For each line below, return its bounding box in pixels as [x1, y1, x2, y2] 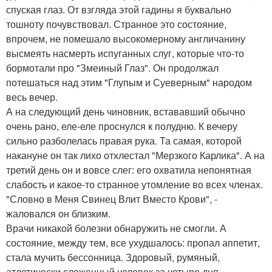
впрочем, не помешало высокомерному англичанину [6, 32, 245, 46]
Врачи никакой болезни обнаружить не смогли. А [6, 221, 226, 235]
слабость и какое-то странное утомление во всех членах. [6, 177, 263, 191]
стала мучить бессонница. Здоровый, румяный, [6, 250, 220, 264]
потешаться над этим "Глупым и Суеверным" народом [6, 75, 252, 89]
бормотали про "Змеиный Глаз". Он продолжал [6, 61, 219, 75]
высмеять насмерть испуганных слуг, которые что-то [6, 46, 244, 60]
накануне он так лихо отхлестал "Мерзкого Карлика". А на [6, 148, 265, 162]
